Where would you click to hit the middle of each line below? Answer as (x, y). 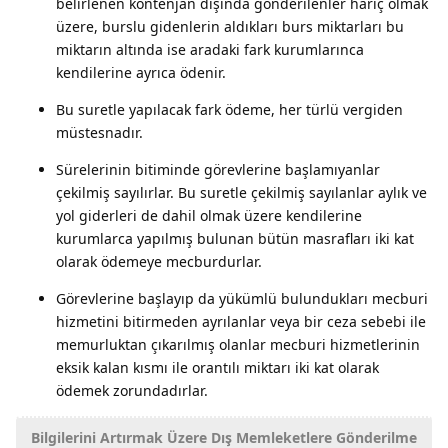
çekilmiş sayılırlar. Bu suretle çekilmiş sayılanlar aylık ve (241, 192)
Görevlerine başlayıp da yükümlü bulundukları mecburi (242, 298)
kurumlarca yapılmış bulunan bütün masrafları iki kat (235, 238)
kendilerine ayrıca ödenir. (141, 72)
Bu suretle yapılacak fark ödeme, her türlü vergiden (229, 109)
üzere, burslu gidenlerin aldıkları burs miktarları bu (230, 26)
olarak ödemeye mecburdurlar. (159, 261)
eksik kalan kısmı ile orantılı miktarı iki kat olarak (217, 367)
